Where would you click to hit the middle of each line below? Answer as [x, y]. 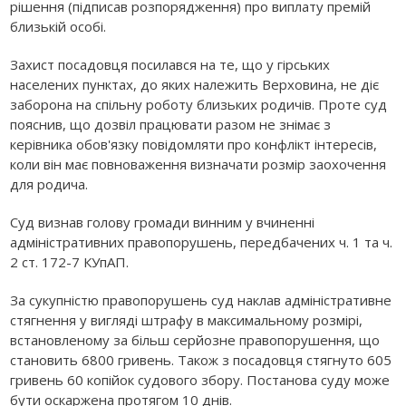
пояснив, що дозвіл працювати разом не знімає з [171, 125]
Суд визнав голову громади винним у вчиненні [163, 222]
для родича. [49, 184]
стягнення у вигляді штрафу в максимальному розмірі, [187, 320]
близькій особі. [58, 27]
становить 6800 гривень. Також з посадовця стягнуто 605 [201, 360]
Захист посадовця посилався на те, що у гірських [170, 65]
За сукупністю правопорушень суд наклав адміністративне [201, 300]
